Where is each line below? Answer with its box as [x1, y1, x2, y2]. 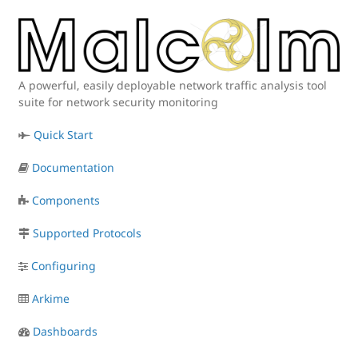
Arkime [32, 291, 70, 307]
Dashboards [33, 324, 97, 340]
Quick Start [34, 127, 93, 143]
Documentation [32, 160, 114, 176]
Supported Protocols [33, 225, 141, 241]
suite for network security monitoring [18, 94, 218, 110]
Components [32, 193, 100, 209]
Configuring [31, 258, 96, 274]
